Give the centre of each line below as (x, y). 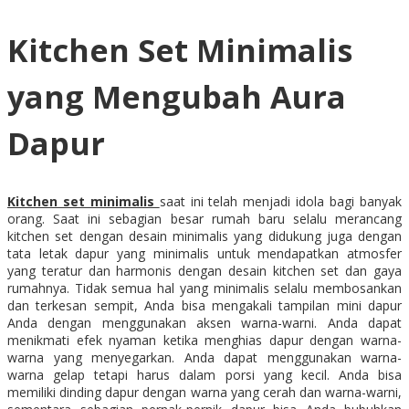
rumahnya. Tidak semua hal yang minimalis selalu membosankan (204, 288)
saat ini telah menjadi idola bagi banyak (281, 202)
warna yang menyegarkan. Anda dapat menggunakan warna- (204, 358)
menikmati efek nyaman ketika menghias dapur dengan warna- (204, 341)
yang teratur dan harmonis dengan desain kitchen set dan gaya (204, 271)
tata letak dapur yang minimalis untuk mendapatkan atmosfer (204, 254)
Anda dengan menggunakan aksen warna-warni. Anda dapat (204, 323)
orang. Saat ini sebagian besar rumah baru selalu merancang (204, 219)
